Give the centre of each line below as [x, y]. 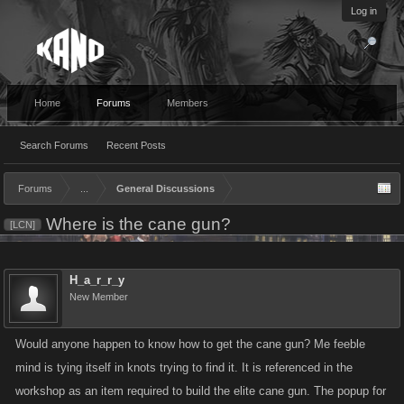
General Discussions [165, 188]
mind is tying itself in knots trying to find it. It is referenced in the [184, 367]
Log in [364, 11]
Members [188, 103]
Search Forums [54, 145]
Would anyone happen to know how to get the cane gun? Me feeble [190, 344]
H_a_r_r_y [97, 280]
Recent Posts [136, 145]
